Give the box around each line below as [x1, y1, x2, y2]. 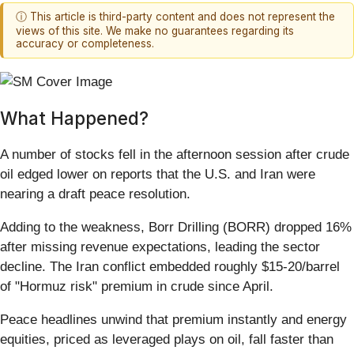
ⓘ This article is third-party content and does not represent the [16, 10, 335, 24]
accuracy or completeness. [16, 37, 154, 51]
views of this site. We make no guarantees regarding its [16, 24, 294, 38]
